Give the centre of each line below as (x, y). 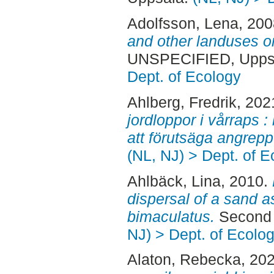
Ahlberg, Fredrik (182, 102)
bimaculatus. (171, 216)
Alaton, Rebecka (184, 260)
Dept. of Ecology (184, 76)
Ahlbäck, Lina (174, 181)
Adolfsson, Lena (183, 23)
